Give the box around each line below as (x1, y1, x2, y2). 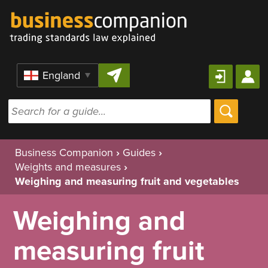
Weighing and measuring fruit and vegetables (15, 175, 239, 188)
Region (17, 63, 51, 77)
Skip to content (99, 2, 169, 15)
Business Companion (15, 146, 113, 159)
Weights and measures (15, 160, 121, 173)
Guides (123, 146, 156, 159)
